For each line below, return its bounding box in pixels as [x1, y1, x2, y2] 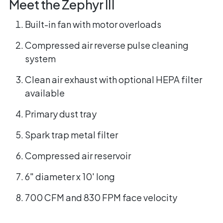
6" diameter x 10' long [24, 170, 115, 182]
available [24, 87, 65, 99]
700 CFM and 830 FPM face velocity [24, 191, 177, 203]
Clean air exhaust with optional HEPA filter [24, 73, 202, 85]
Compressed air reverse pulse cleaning [24, 39, 189, 51]
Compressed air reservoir [24, 149, 131, 161]
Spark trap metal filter [24, 128, 118, 140]
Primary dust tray [24, 108, 97, 119]
